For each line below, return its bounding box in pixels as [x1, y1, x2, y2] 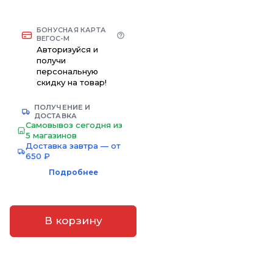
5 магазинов [26, 130, 77, 140]
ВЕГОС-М [37, 34, 70, 43]
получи [37, 55, 66, 65]
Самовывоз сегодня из [26, 119, 122, 130]
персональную [37, 66, 98, 76]
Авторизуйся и [37, 44, 98, 54]
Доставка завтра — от [26, 140, 121, 151]
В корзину [44, 214, 102, 227]
